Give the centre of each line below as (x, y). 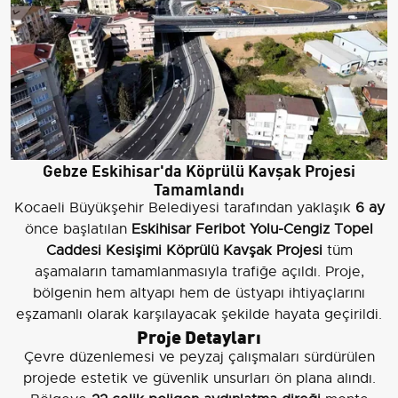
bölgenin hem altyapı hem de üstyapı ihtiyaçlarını (199, 294)
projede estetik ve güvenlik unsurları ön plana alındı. (199, 379)
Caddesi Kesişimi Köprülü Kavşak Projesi (184, 251)
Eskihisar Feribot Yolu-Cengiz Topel (252, 230)
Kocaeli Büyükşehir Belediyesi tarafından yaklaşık (184, 208)
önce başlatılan (78, 230)
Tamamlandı (199, 188)
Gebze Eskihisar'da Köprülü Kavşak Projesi (199, 170)
